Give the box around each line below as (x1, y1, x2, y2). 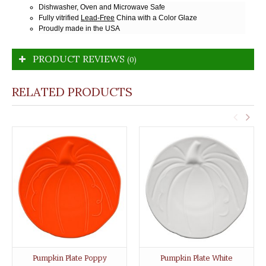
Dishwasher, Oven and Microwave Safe (39, 2, 165, 11)
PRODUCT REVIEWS (33, 52, 127, 65)
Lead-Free (81, 13, 115, 22)
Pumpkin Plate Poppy (32, 253, 107, 262)
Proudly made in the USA (39, 24, 120, 33)
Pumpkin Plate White (160, 253, 233, 262)
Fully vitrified (39, 13, 81, 22)
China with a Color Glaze (115, 13, 197, 22)
